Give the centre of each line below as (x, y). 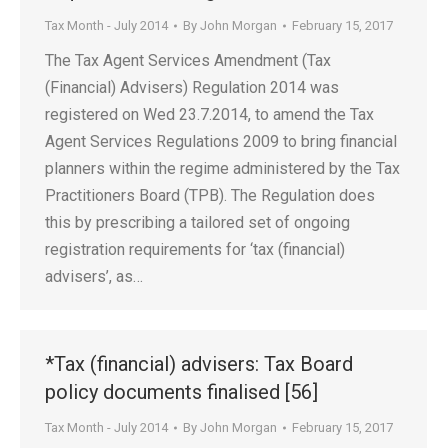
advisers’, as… (94, 276)
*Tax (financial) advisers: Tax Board (199, 364)
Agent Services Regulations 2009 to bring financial (221, 141)
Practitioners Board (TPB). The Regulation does (210, 195)
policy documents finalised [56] (181, 392)
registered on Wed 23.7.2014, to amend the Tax (209, 114)
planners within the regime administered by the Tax (222, 168)
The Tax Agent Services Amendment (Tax (188, 60)
